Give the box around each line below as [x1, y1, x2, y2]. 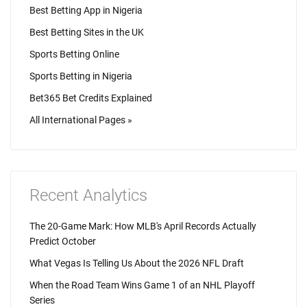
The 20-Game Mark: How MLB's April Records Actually [29, 221, 256, 232]
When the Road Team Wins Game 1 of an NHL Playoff [29, 280, 255, 291]
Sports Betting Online [29, 49, 119, 60]
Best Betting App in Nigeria [29, 5, 143, 16]
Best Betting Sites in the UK [29, 27, 144, 38]
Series [29, 295, 55, 306]
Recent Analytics [29, 186, 147, 205]
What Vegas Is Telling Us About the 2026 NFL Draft [29, 258, 244, 269]
